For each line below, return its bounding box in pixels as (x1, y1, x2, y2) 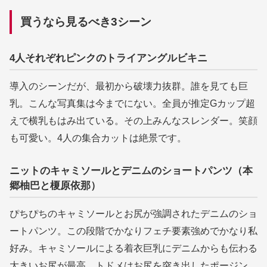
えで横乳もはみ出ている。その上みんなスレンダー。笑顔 (10, 116, 257, 126)
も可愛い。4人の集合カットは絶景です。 (10, 133, 187, 143)
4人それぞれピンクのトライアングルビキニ (10, 52, 207, 64)
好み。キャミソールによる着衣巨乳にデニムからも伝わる (10, 243, 257, 253)
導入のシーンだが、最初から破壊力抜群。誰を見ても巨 (10, 81, 248, 91)
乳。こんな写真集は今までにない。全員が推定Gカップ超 (10, 98, 255, 108)
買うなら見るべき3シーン (20, 15, 151, 28)
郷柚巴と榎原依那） (10, 180, 101, 191)
